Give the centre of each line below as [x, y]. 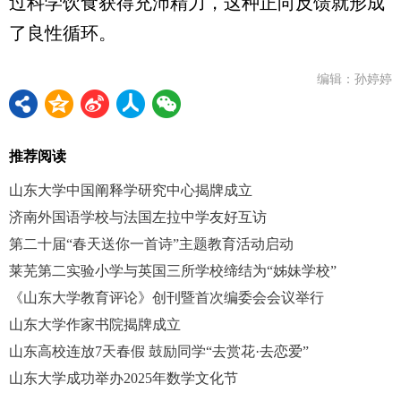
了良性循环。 [63, 33]
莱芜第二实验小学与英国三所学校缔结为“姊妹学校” [173, 271]
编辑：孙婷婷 [354, 79]
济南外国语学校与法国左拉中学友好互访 [138, 217]
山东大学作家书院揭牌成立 [95, 324]
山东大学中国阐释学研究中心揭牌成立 [131, 190]
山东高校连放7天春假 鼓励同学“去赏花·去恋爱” [159, 351]
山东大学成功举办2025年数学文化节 [124, 378]
